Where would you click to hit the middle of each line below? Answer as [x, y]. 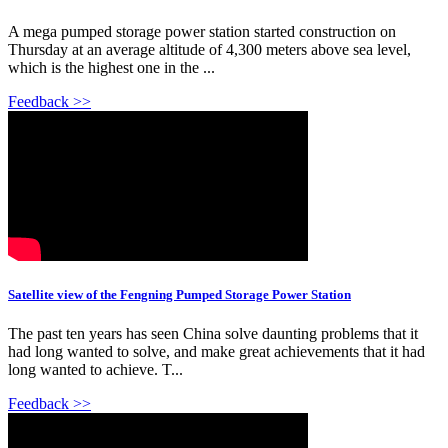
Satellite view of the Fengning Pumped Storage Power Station [179, 295]
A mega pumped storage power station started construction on [202, 31]
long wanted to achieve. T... [95, 370]
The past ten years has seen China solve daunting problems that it [213, 334]
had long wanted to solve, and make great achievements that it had [216, 352]
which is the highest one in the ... [111, 67]
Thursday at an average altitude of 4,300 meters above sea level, [209, 49]
